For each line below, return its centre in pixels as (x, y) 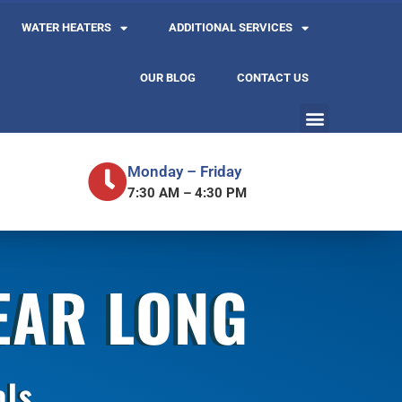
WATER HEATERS (67, 27)
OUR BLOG (168, 78)
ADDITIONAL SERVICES (231, 27)
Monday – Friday (184, 171)
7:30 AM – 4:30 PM (187, 192)
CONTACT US (273, 78)
